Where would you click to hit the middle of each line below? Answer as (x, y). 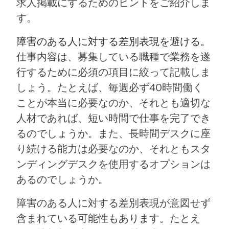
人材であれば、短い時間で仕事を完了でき (113, 118)
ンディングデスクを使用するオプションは (113, 164)
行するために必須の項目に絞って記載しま (113, 72)
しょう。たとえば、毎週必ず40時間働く (110, 87)
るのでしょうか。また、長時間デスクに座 (113, 133)
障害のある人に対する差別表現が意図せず (113, 203)
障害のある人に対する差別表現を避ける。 (113, 41)
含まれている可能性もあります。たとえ (108, 218)
